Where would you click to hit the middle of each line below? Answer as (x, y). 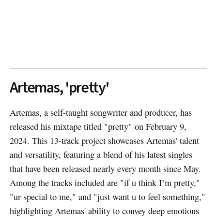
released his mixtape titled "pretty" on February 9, (98, 127)
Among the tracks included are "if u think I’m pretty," (105, 183)
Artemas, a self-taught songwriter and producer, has (101, 113)
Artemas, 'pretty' (59, 87)
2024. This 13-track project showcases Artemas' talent (104, 141)
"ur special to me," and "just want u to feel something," (107, 197)
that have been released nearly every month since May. (105, 169)
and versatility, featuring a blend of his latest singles (101, 155)
